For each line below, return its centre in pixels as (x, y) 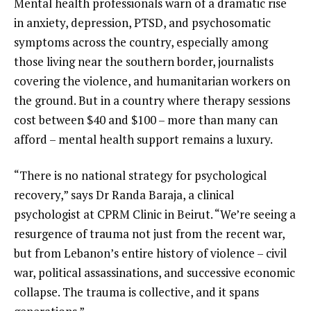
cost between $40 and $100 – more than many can (146, 119)
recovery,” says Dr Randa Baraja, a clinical (124, 194)
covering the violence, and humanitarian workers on (152, 81)
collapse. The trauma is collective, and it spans (136, 292)
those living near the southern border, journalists (144, 61)
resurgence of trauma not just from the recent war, (149, 233)
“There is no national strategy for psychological (140, 175)
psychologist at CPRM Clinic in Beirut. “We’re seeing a (155, 214)
